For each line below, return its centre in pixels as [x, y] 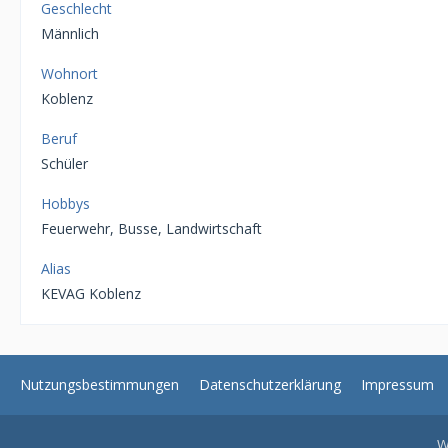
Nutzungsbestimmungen [99, 385]
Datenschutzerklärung [270, 385]
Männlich [70, 34]
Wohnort [69, 74]
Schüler [64, 164]
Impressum [397, 385]
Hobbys [65, 204]
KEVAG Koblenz [91, 294]
